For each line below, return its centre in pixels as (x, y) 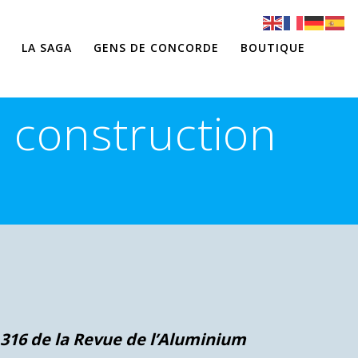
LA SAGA (46, 47)
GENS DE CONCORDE (157, 47)
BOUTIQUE (273, 47)
